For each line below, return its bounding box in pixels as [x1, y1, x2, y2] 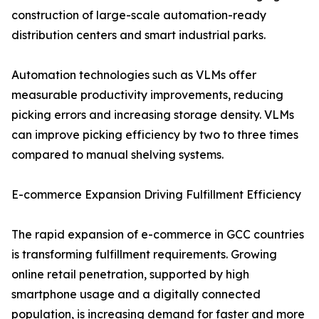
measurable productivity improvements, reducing [11, 88, 283, 103]
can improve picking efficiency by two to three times [11, 127, 298, 142]
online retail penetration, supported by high [11, 267, 249, 282]
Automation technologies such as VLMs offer [11, 68, 256, 83]
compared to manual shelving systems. [11, 147, 224, 162]
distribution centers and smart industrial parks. [11, 28, 266, 43]
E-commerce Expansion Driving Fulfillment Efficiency [11, 187, 301, 202]
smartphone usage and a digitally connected [11, 287, 261, 302]
